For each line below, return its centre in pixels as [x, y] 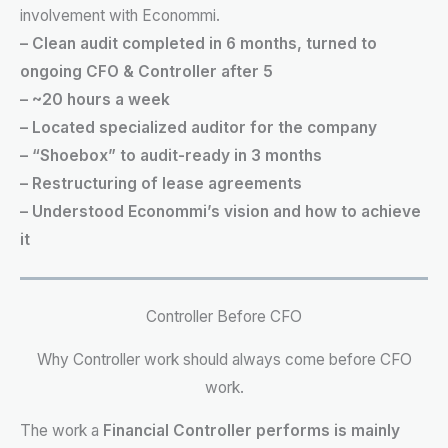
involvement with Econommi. [120, 15]
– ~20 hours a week [95, 99]
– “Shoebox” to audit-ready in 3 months [171, 155]
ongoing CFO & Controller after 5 [146, 71]
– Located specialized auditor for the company [198, 127]
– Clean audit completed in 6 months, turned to [198, 43]
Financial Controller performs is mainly [251, 431]
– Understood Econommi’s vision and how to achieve [220, 211]
